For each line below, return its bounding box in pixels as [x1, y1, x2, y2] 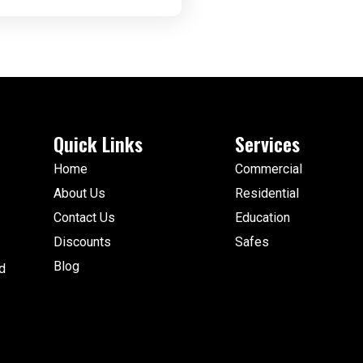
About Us [53, 186, 105, 202]
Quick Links [53, 129, 143, 159]
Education [235, 210, 290, 226]
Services [235, 129, 300, 159]
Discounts [53, 234, 111, 250]
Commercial [235, 161, 302, 177]
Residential [235, 186, 299, 202]
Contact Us [53, 210, 115, 226]
